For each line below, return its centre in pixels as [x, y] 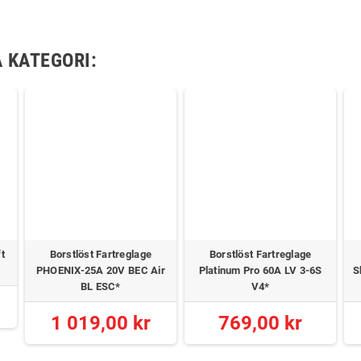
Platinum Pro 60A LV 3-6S [260, 271]
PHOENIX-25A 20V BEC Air [100, 271]
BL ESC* [100, 287]
